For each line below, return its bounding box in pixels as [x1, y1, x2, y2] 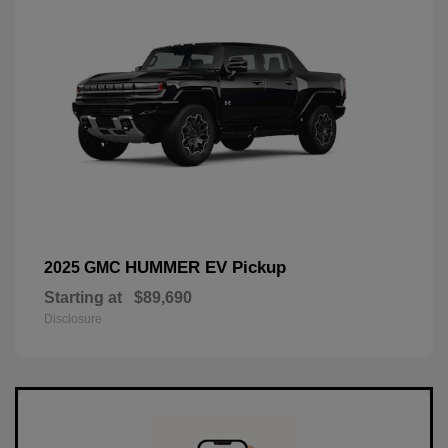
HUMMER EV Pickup [125, 258, 286, 278]
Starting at [44, 289, 122, 307]
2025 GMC [44, 259, 125, 277]
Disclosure [44, 312, 102, 327]
